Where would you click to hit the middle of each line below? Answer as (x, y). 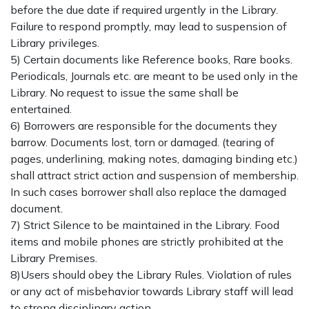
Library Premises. (54, 258)
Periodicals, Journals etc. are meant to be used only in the (154, 76)
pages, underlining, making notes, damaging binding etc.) (154, 158)
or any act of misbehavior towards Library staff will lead (152, 291)
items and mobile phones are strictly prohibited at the (147, 241)
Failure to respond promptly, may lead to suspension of (149, 26)
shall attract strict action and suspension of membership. (154, 175)
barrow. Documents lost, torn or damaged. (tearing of (142, 142)
